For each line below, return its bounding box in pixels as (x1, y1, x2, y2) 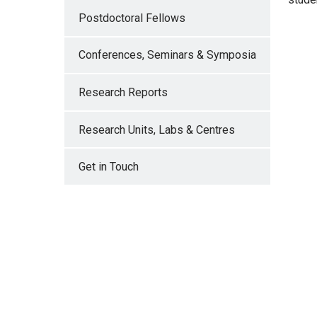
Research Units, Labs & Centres (78, 122, 235, 137)
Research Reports (78, 86, 168, 100)
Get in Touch (78, 160, 139, 174)
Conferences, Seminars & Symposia (78, 48, 256, 62)
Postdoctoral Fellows (78, 11, 185, 25)
